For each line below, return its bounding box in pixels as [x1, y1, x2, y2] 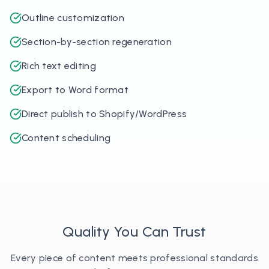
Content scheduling [22, 132, 111, 144]
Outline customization [22, 12, 125, 23]
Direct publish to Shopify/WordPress [22, 108, 187, 119]
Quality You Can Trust [62, 223, 207, 240]
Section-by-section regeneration [22, 36, 172, 47]
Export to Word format [22, 84, 129, 95]
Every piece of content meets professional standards [11, 252, 258, 264]
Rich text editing [22, 60, 96, 71]
